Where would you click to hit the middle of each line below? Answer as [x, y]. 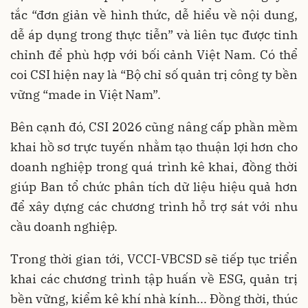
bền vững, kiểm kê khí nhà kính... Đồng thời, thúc [154, 298]
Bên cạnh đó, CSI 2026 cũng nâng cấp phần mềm [154, 126]
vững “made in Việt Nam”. [86, 94]
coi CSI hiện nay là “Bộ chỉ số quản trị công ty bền [154, 74]
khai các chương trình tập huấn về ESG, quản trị [154, 278]
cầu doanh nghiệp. [64, 226]
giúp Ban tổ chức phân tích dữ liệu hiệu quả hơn [154, 186]
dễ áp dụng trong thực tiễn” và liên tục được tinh [154, 34]
